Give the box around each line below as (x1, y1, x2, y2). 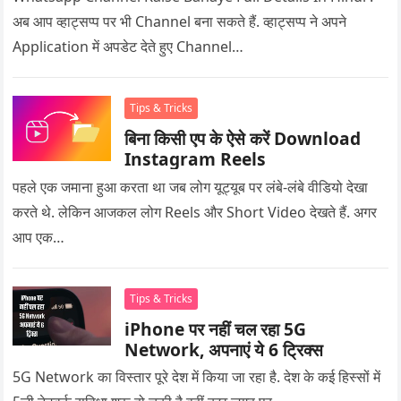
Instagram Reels (124, 147, 267, 171)
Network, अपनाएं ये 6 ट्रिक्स (124, 337, 324, 363)
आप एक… (13, 227, 65, 248)
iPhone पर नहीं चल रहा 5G (124, 317, 307, 342)
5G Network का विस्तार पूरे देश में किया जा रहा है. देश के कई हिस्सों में (13, 367, 381, 388)
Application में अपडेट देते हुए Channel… (13, 37, 244, 56)
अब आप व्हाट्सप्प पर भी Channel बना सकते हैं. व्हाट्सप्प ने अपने (13, 12, 347, 31)
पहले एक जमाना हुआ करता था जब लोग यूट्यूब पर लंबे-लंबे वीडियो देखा (13, 177, 369, 198)
